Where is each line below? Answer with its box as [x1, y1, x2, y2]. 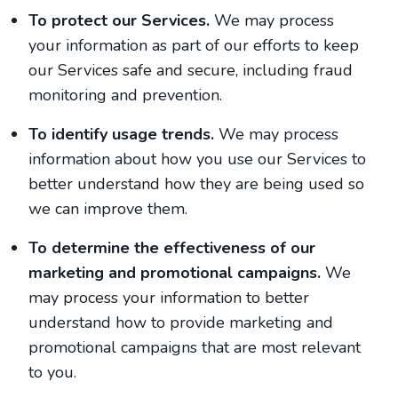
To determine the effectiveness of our [28, 237, 315, 259]
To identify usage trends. [28, 123, 214, 145]
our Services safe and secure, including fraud [28, 60, 353, 81]
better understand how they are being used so [28, 173, 364, 195]
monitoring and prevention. [28, 84, 222, 106]
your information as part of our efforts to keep [28, 35, 359, 56]
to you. [28, 362, 76, 383]
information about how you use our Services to [28, 148, 366, 170]
